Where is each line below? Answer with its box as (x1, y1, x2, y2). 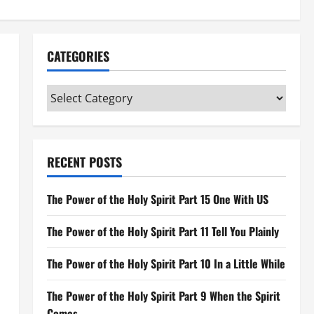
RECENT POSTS (46, 153, 122, 171)
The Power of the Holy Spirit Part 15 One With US (46, 191, 268, 207)
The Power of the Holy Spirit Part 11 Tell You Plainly (46, 223, 279, 240)
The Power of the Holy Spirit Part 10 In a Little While (46, 255, 285, 272)
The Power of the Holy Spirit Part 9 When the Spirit (46, 287, 280, 304)
